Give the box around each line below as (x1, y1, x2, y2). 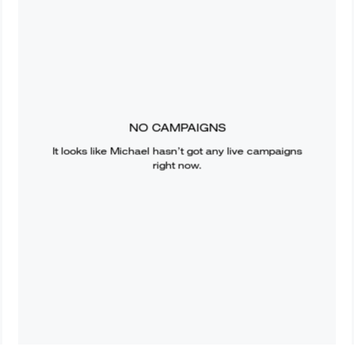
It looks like (51, 144, 110, 158)
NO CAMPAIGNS (128, 120, 225, 135)
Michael (109, 144, 149, 158)
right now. (152, 158, 201, 172)
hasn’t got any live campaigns (149, 144, 302, 158)
